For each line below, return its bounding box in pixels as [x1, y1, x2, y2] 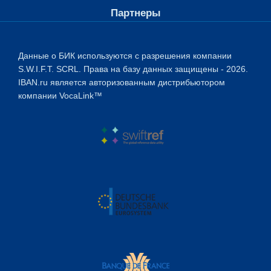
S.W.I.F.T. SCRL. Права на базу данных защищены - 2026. [18, 64, 248, 74]
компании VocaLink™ [18, 91, 102, 100]
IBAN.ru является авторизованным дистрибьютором [18, 77, 225, 87]
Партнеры [110, 7, 161, 19]
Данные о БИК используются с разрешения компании [18, 51, 232, 60]
